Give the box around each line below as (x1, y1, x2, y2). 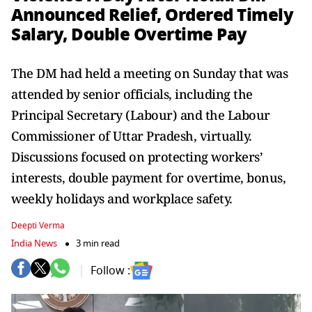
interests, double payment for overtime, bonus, (11, 169, 286, 186)
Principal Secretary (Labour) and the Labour (11, 107, 270, 123)
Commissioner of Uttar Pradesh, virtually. (11, 127, 252, 144)
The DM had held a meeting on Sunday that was (11, 65, 288, 81)
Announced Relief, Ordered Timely (11, 2, 293, 28)
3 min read (76, 237, 120, 250)
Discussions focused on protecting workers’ (11, 148, 263, 165)
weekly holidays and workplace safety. (11, 190, 233, 207)
